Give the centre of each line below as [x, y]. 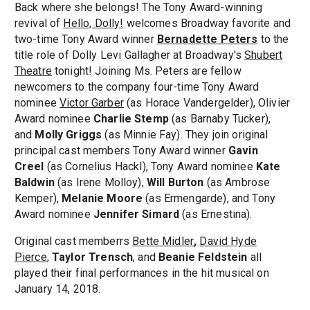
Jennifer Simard [136, 215]
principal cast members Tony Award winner [121, 151]
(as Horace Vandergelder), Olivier [209, 103]
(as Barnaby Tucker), [220, 119]
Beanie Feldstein [204, 257]
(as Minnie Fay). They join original [186, 135]
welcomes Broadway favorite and [209, 24]
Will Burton [175, 183]
